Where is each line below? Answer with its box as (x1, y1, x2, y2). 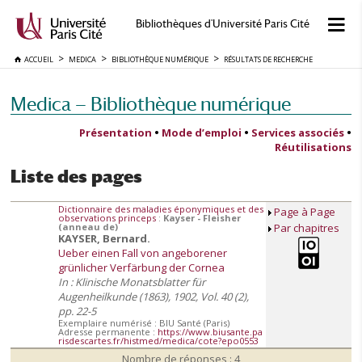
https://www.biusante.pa (158, 326, 263, 339)
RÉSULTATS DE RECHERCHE (224, 54, 313, 65)
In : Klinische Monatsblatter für (58, 275, 205, 290)
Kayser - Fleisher (163, 212, 241, 225)
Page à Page (274, 204, 335, 220)
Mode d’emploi (162, 125, 242, 140)
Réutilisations (275, 140, 351, 154)
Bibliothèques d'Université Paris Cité (135, 18, 309, 30)
